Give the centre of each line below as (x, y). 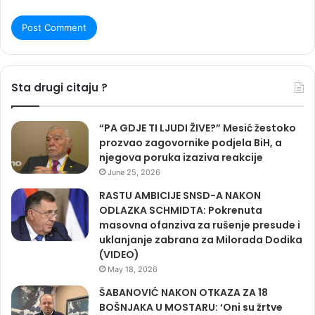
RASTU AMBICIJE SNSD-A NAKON (180, 195)
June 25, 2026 (134, 172)
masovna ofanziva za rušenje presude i (200, 225)
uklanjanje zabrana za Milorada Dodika (201, 239)
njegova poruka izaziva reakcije (181, 157)
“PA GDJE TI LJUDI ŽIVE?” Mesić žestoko (198, 128)
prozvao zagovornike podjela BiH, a (191, 142)
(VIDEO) (119, 254)
